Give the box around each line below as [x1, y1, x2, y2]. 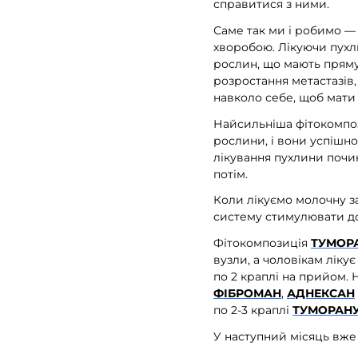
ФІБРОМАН [213, 286, 281, 301]
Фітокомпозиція [213, 236, 311, 251]
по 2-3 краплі [213, 303, 289, 318]
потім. [213, 166, 248, 181]
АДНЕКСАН [287, 286, 355, 301]
